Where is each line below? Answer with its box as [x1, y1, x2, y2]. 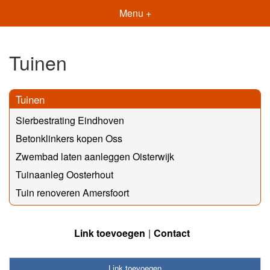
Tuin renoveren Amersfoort [16, 185, 129, 199]
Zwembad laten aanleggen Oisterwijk [16, 149, 174, 163]
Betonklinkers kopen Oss [16, 131, 122, 145]
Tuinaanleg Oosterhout [16, 167, 113, 181]
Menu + [119, 6, 151, 20]
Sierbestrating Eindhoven [16, 113, 124, 127]
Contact [154, 225, 190, 240]
